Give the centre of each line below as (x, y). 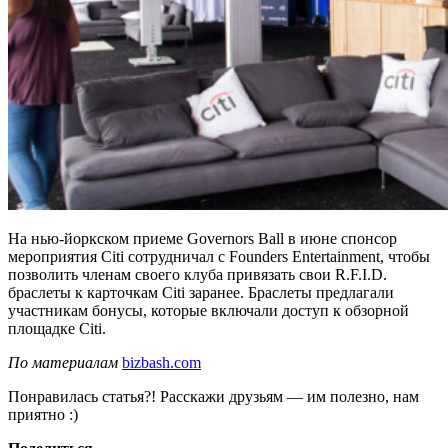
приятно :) (43, 414)
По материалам (63, 362)
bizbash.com (161, 362)
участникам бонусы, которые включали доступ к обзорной (208, 310)
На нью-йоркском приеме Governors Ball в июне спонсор (202, 238)
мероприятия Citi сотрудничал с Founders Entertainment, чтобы (219, 256)
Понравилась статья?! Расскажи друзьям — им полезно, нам (213, 396)
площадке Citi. (57, 328)
